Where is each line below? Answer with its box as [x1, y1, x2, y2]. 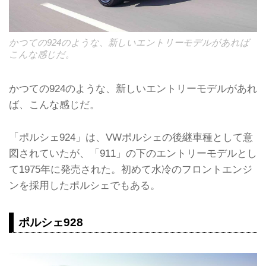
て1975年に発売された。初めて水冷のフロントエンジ [9, 163, 252, 175]
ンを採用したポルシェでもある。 [9, 179, 160, 191]
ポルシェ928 [18, 216, 83, 229]
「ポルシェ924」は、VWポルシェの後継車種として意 [9, 131, 253, 143]
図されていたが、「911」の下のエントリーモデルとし [9, 147, 257, 159]
